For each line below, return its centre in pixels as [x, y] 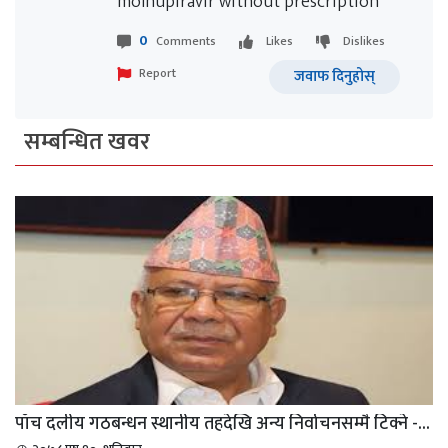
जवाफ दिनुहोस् [334, 76]
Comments [186, 41]
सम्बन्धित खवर [87, 142]
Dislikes [364, 41]
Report [157, 72]
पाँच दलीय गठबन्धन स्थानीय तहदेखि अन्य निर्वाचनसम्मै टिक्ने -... [222, 424]
